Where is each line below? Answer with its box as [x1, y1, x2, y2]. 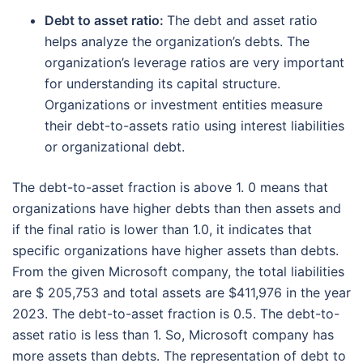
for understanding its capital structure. [45, 75, 280, 92]
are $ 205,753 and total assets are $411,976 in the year [12, 284, 351, 301]
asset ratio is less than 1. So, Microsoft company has [12, 327, 334, 344]
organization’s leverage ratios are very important [45, 54, 344, 71]
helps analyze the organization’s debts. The [45, 33, 310, 50]
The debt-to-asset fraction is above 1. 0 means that [12, 179, 328, 196]
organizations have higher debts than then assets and [12, 200, 341, 217]
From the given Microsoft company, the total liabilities [12, 263, 344, 280]
